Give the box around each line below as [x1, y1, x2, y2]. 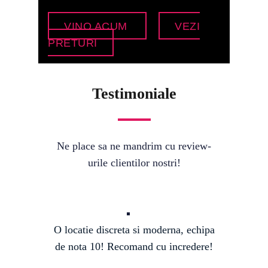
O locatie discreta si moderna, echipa [53, 224, 215, 236]
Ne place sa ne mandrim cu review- [57, 140, 211, 152]
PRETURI [48, 37, 98, 49]
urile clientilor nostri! [87, 157, 181, 169]
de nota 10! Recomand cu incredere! [55, 240, 213, 252]
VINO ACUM [64, 20, 130, 32]
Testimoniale [92, 85, 176, 102]
